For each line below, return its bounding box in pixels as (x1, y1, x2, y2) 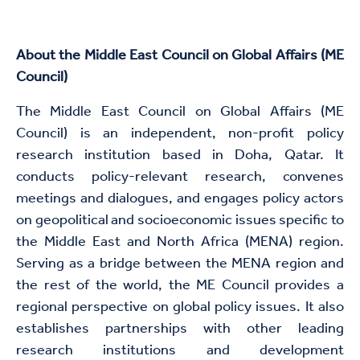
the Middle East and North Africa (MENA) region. (16, 228, 344, 256)
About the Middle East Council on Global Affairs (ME (16, 42, 344, 70)
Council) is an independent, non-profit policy (16, 120, 344, 148)
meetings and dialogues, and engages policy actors (16, 185, 344, 213)
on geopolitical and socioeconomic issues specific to (16, 207, 344, 235)
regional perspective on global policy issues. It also (16, 293, 344, 321)
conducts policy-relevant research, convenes (16, 163, 344, 191)
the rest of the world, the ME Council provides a (16, 272, 344, 300)
